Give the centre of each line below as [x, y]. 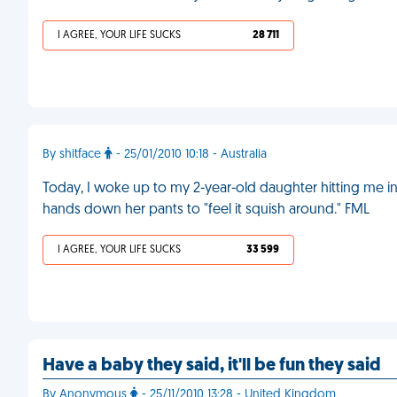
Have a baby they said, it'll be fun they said [212, 366]
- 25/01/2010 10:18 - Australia [190, 155]
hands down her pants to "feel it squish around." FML [206, 210]
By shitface [74, 155]
